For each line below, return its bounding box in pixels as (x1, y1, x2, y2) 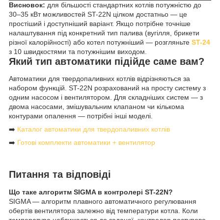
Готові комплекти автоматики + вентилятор (17, 138, 155, 147)
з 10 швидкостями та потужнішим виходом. (9, 47, 147, 55)
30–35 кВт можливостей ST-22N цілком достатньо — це (9, 10, 187, 18)
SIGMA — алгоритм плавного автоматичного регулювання (9, 197, 196, 205)
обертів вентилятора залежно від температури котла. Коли (9, 206, 198, 215)
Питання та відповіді (9, 168, 111, 180)
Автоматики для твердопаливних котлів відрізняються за (9, 75, 190, 83)
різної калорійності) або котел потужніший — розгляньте (9, 38, 192, 46)
